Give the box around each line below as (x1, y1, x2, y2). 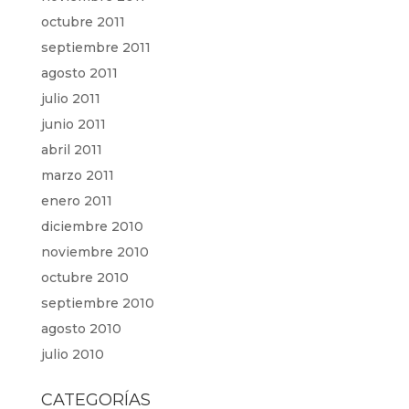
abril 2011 (40, 142, 102, 158)
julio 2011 (40, 90, 100, 107)
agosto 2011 (40, 65, 118, 81)
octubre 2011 (40, 14, 125, 30)
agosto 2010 (40, 320, 121, 337)
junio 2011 (40, 116, 106, 132)
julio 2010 (40, 346, 104, 362)
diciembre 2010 (40, 218, 143, 235)
